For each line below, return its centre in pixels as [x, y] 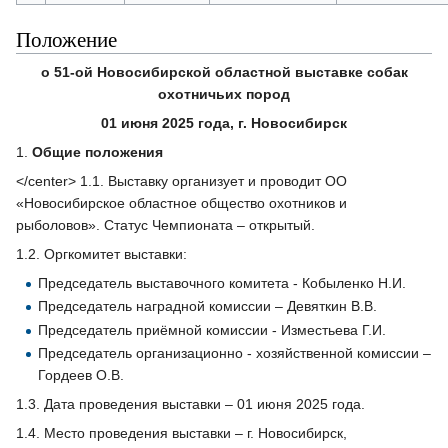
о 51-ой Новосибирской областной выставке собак [224, 71]
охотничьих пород [224, 93]
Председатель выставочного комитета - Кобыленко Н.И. [222, 282]
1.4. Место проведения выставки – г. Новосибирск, [181, 433]
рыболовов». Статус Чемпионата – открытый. [165, 224]
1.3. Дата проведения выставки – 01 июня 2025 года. [190, 404]
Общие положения [97, 151]
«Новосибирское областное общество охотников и [181, 202]
